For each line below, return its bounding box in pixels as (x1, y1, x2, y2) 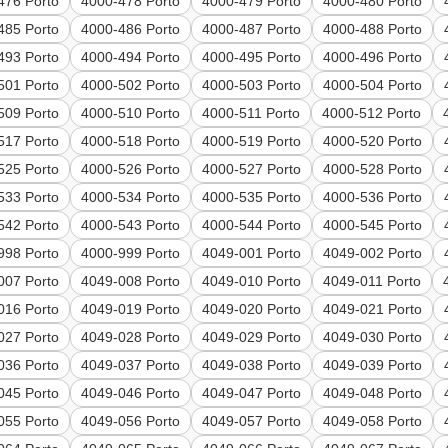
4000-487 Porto (202, 21, 302, 38)
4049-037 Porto (81, 357, 181, 374)
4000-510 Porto (81, 105, 181, 122)
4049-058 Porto (323, 413, 423, 430)
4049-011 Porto (323, 273, 422, 290)
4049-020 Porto (202, 301, 302, 318)
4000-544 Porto (202, 217, 302, 234)
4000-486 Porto (81, 21, 181, 38)
